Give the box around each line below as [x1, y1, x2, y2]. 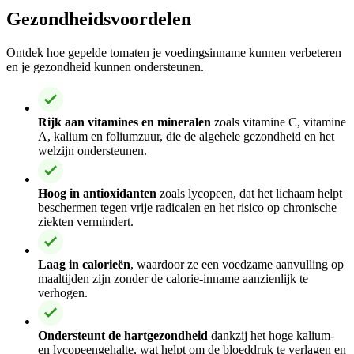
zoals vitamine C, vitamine [211, 115, 346, 129]
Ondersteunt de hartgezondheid [38, 328, 208, 342]
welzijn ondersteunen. [38, 143, 147, 157]
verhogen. [38, 285, 88, 299]
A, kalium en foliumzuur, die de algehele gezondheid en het [38, 129, 334, 143]
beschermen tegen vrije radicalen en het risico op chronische [38, 200, 337, 214]
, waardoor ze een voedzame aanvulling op [130, 257, 344, 271]
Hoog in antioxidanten [38, 186, 156, 200]
